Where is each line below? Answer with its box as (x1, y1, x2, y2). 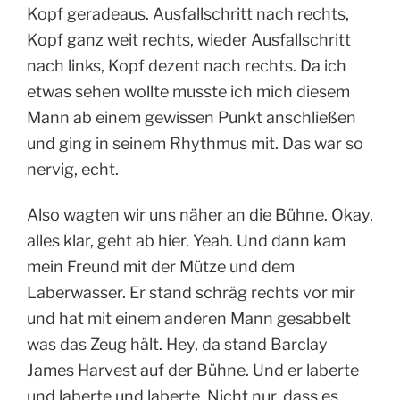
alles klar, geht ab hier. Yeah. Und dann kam (27, 231, 346, 251)
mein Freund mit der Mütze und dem (27, 257, 295, 277)
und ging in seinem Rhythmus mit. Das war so (27, 133, 363, 153)
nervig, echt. (27, 159, 119, 179)
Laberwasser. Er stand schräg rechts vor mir (27, 283, 355, 303)
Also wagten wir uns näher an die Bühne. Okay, (27, 205, 373, 225)
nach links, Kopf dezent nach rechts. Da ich (27, 55, 346, 75)
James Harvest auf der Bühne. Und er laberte (27, 361, 359, 380)
